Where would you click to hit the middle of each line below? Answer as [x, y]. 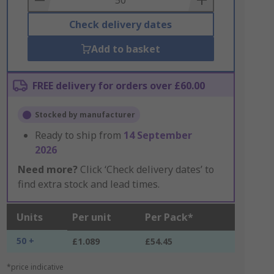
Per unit [91, 217]
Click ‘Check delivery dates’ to [146, 169]
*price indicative [35, 267]
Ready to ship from [79, 135]
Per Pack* [169, 217]
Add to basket [125, 49]
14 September [157, 135]
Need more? [47, 169]
